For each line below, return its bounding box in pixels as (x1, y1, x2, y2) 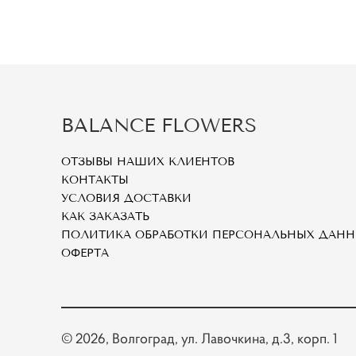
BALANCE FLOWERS (61, 114, 257, 137)
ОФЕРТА (61, 246, 110, 261)
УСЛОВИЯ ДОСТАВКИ (61, 192, 192, 206)
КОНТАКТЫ (61, 173, 130, 188)
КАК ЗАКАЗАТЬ (61, 210, 150, 224)
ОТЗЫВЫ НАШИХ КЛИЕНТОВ (61, 155, 235, 169)
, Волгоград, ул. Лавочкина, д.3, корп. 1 (106, 329, 339, 348)
